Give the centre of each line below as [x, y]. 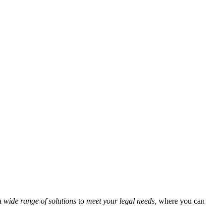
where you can [181, 201]
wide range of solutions [40, 201]
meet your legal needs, [121, 201]
